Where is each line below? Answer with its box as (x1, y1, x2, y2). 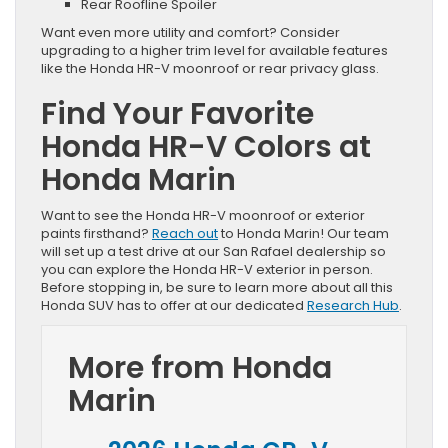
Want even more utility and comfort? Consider (41, 22, 340, 42)
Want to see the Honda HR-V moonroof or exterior (41, 205, 365, 225)
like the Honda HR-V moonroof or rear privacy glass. (41, 58, 379, 78)
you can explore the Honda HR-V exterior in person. (41, 259, 373, 279)
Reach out (152, 223, 218, 243)
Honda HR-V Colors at (41, 125, 371, 168)
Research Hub (307, 295, 399, 315)
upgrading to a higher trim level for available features (41, 40, 388, 60)
